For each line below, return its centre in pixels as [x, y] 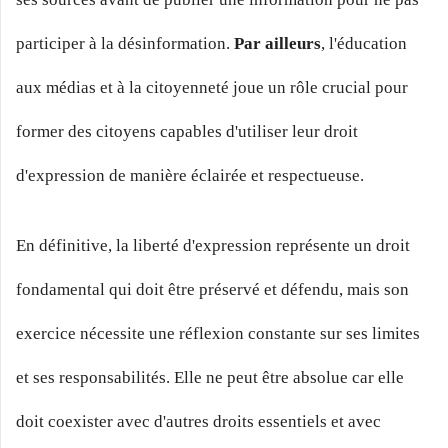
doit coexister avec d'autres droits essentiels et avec [198, 421]
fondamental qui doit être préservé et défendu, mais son [212, 289]
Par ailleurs [277, 44]
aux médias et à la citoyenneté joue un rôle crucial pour [212, 88]
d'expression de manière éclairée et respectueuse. [190, 176]
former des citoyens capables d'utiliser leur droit [187, 132]
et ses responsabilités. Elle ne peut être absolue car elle [210, 377]
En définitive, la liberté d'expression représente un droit [213, 245]
